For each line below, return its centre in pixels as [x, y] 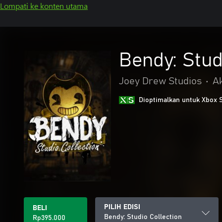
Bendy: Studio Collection [143, 217]
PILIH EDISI [122, 207]
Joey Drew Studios [160, 81]
